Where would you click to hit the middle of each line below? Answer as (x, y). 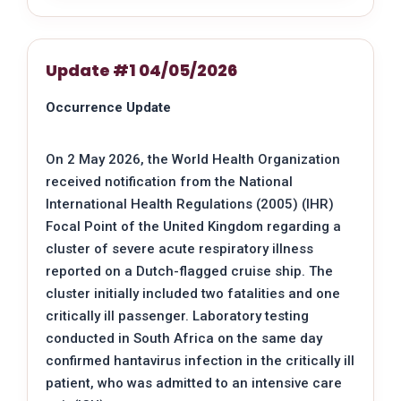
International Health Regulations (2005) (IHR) (190, 205)
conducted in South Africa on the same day (184, 339)
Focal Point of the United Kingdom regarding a (193, 227)
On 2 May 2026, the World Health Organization (193, 160)
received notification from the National (169, 182)
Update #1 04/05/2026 (141, 71)
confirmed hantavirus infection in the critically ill (200, 361)
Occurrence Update (108, 108)
